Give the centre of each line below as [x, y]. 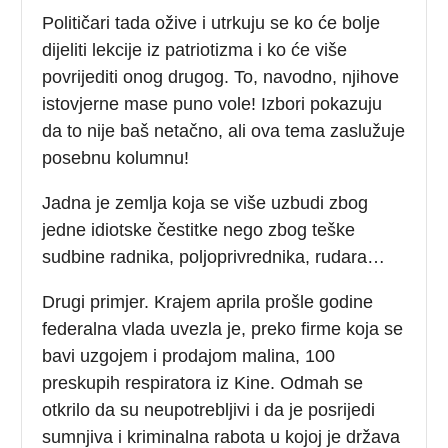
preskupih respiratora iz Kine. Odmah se [203, 382]
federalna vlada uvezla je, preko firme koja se [223, 328]
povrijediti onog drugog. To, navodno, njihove [221, 76]
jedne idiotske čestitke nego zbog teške [199, 229]
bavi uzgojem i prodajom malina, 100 [189, 355]
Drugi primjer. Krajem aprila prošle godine [208, 301]
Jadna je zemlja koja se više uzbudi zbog [205, 202]
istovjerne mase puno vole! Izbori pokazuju [212, 103]
